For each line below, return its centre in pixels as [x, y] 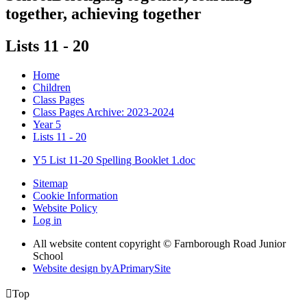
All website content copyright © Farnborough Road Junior [159, 243]
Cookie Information [75, 195]
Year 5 [47, 124]
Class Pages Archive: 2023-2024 [103, 112]
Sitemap [50, 183]
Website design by [72, 268]
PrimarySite [145, 268]
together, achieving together [103, 13]
